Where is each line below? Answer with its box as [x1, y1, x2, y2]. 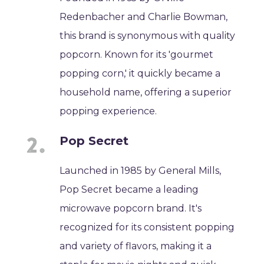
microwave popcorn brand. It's [60, 202, 202, 214]
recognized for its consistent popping [60, 221, 235, 233]
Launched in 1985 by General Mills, [60, 164, 222, 176]
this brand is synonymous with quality [60, 29, 236, 41]
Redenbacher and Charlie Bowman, [60, 11, 228, 22]
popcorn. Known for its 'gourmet [60, 48, 214, 60]
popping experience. [60, 105, 157, 117]
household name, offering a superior [60, 86, 232, 98]
